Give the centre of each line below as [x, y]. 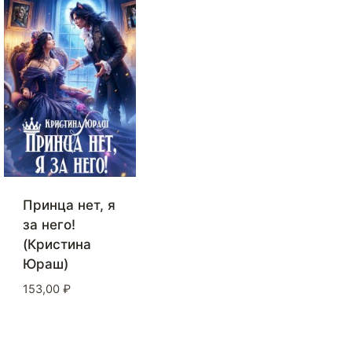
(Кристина [57, 245]
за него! [49, 225]
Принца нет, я [69, 205]
